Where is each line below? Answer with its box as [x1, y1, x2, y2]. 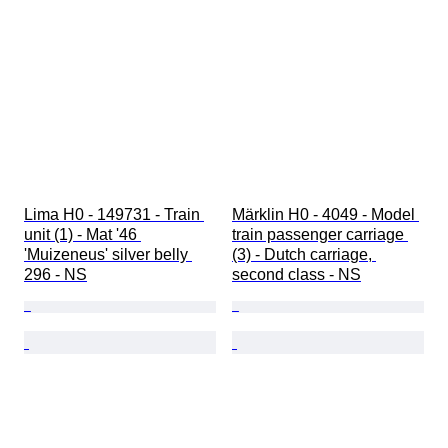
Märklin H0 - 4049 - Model [232, 206, 419, 224]
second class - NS [232, 266, 361, 284]
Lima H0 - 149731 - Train [24, 206, 204, 224]
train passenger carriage [232, 226, 408, 244]
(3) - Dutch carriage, [232, 246, 376, 264]
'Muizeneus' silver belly [24, 246, 192, 264]
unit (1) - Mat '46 [24, 226, 141, 244]
